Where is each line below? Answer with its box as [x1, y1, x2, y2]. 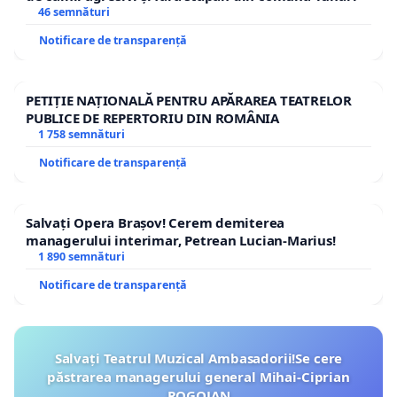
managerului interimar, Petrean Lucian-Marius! [26, 230, 336, 249]
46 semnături [37, 4, 110, 19]
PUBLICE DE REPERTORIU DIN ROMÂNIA [26, 108, 280, 127]
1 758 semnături [37, 126, 125, 142]
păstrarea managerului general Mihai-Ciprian [47, 367, 350, 385]
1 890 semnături [37, 248, 125, 264]
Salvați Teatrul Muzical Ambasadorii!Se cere [54, 348, 343, 367]
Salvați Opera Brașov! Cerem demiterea [26, 213, 285, 231]
